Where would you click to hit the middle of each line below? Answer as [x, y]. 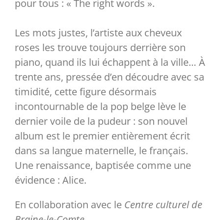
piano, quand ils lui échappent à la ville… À [110, 62]
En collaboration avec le [69, 204]
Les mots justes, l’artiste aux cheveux [98, 32]
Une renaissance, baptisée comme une [103, 165]
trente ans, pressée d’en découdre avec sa [110, 77]
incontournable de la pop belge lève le [100, 106]
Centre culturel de [163, 204]
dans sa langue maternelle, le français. [101, 150]
